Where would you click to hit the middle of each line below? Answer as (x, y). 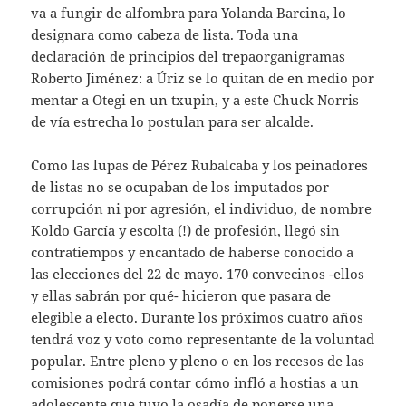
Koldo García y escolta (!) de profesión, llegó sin (186, 230)
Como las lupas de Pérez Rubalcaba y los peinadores (200, 164)
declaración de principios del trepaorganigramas (188, 56)
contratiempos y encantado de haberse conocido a (193, 251)
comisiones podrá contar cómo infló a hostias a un (195, 382)
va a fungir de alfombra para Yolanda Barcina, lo (189, 12)
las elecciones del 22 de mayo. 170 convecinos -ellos (198, 273)
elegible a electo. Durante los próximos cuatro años (198, 317)
